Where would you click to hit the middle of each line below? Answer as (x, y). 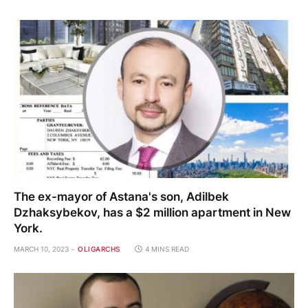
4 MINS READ (167, 249)
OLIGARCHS (99, 249)
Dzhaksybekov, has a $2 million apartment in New (152, 212)
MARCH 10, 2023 (41, 249)
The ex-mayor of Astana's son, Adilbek (121, 196)
